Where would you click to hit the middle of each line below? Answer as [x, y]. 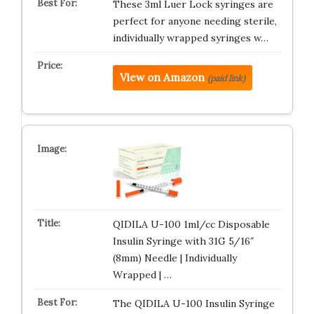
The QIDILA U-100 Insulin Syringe [193, 303]
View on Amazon [162, 77]
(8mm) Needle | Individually [175, 258]
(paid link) [226, 78]
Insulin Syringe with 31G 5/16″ [183, 241]
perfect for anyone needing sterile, [194, 21]
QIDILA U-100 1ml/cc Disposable [191, 224]
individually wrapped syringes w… [190, 38]
